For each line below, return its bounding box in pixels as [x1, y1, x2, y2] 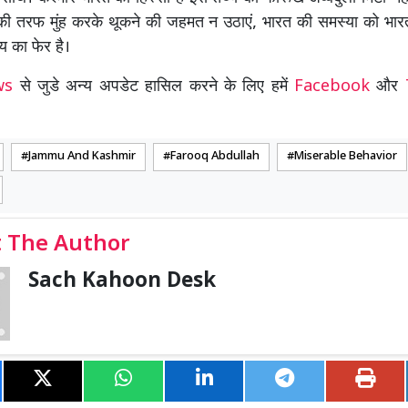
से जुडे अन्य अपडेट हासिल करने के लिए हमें [19, 76, 294, 98]
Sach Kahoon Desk [28, 269, 217, 296]
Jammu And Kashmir [28, 149, 136, 165]
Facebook [293, 76, 370, 98]
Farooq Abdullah [170, 149, 260, 165]
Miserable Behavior [294, 149, 397, 165]
